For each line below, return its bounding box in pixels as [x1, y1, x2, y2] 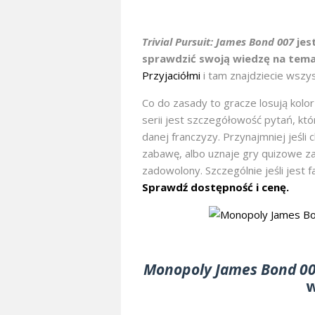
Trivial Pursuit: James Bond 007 [142, 34, 294, 49]
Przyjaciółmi [142, 68, 200, 83]
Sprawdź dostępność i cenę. [142, 180, 289, 195]
